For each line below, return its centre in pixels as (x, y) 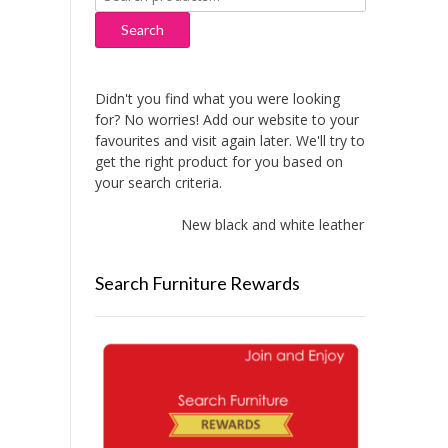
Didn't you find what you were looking (217, 99)
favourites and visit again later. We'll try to (229, 141)
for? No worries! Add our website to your (226, 120)
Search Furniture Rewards (197, 283)
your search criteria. (158, 183)
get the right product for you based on (218, 162)
